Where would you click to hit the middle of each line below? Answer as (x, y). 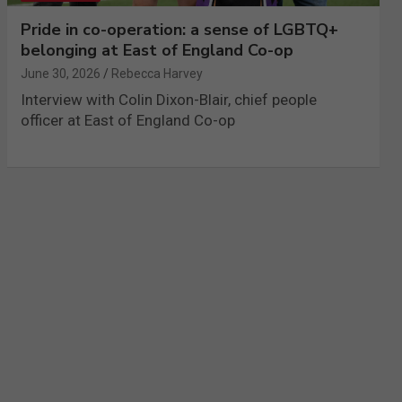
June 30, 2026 (60, 74)
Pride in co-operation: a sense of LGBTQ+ (179, 30)
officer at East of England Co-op (127, 121)
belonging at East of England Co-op (157, 51)
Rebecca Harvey (157, 74)
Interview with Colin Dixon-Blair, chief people (168, 100)
